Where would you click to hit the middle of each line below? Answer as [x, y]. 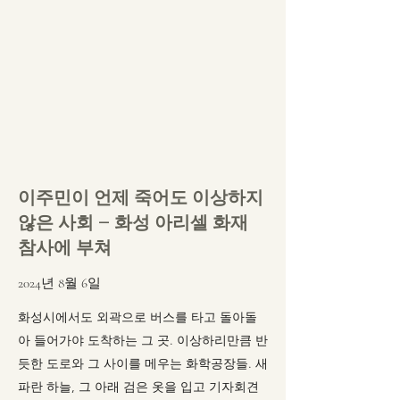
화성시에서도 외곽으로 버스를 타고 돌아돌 [137, 317]
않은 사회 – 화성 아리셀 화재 [133, 222]
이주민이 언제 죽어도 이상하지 [141, 197]
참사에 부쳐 [65, 247]
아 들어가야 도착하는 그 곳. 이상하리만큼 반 [143, 340]
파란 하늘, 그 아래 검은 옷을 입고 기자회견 [138, 387]
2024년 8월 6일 [59, 283]
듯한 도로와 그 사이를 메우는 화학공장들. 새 [143, 363]
